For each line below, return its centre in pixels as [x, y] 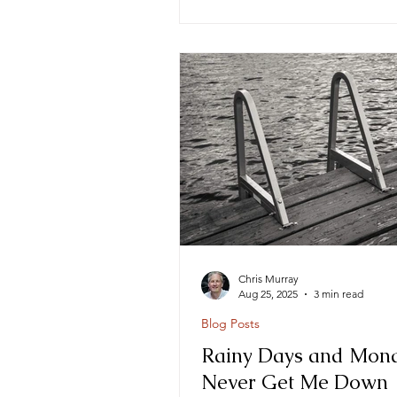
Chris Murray [269, 279]
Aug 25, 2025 [268, 294]
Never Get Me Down [295, 382]
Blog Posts [230, 323]
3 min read [339, 294]
